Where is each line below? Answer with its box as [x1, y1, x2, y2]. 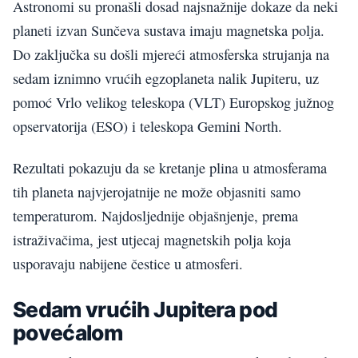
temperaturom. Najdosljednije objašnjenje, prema [13, 206, 298, 226]
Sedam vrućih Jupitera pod [13, 296, 278, 322]
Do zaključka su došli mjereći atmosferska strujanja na [13, 44, 329, 64]
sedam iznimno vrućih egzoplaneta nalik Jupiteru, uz [13, 68, 319, 88]
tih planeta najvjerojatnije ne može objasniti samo [13, 182, 300, 202]
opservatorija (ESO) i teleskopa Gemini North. [13, 116, 282, 136]
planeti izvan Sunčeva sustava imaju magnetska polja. [13, 20, 324, 40]
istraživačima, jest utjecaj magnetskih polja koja [13, 230, 291, 250]
